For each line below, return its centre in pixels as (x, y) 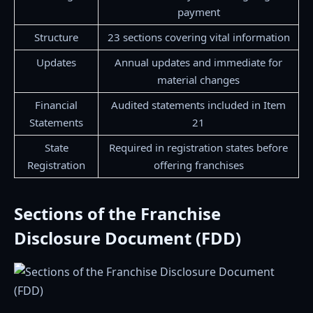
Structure (56, 37)
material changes (198, 80)
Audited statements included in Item (198, 105)
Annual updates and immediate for (198, 63)
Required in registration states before (198, 148)
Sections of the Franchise (117, 214)
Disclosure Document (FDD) (128, 238)
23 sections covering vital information (198, 37)
